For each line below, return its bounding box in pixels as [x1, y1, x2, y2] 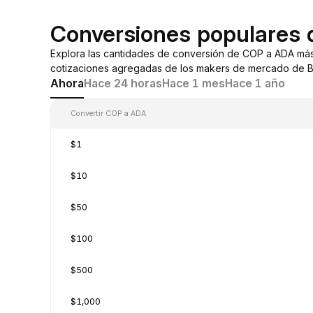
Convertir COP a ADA [71, 108, 146, 118]
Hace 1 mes [162, 76, 225, 90]
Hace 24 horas [84, 76, 162, 90]
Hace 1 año [225, 76, 285, 90]
